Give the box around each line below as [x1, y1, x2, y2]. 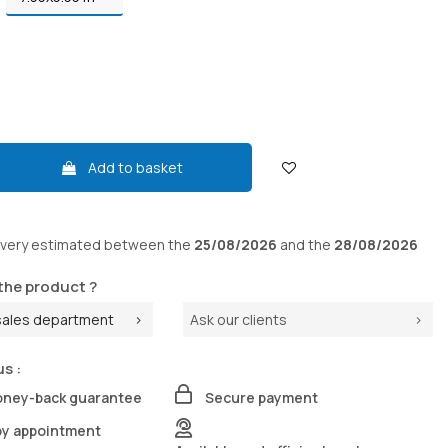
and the [276, 235, 334, 255]
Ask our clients [189, 310, 287, 330]
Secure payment [204, 387, 318, 407]
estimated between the [30, 235, 194, 255]
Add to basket [88, 158, 184, 178]
